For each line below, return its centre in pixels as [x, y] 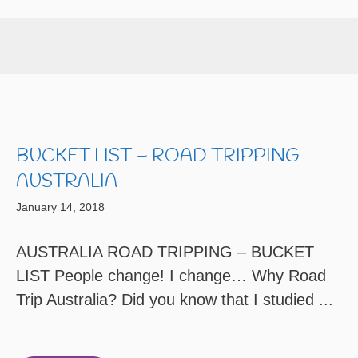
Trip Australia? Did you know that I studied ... [175, 300]
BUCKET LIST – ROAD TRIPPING [157, 157]
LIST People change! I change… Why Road [171, 276]
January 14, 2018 [60, 207]
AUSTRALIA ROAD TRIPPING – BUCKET [165, 252]
